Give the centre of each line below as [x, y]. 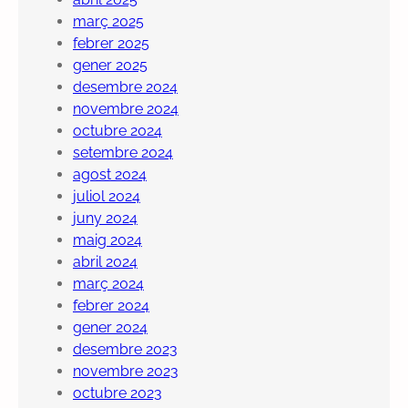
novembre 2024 [126, 109]
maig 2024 [107, 240]
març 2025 [108, 22]
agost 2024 [110, 175]
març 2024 [108, 284]
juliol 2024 [107, 197]
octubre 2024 [117, 131]
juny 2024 [105, 219]
